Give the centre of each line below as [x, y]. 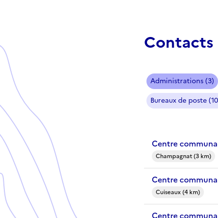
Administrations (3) [182, 81]
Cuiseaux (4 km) [178, 192]
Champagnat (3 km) [183, 156]
